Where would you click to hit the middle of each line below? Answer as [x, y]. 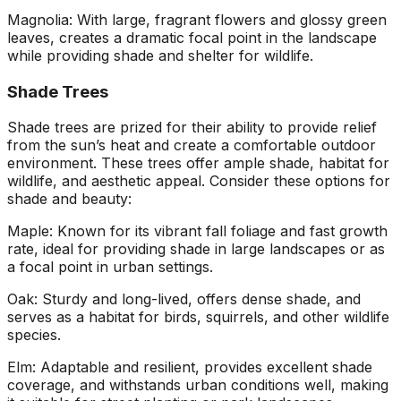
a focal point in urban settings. [110, 267]
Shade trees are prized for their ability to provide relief [192, 128]
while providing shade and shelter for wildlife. [160, 55]
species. [34, 335]
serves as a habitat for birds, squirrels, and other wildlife [198, 317]
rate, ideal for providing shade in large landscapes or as [196, 249]
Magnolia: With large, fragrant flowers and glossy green [197, 20]
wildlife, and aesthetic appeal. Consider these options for [199, 181]
